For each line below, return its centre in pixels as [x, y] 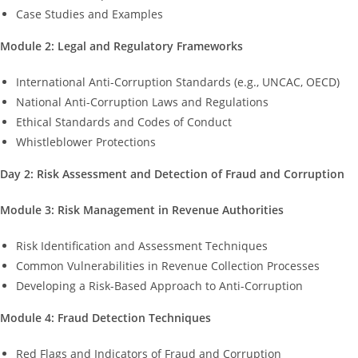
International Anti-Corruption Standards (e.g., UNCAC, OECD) [178, 82]
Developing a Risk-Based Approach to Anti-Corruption [159, 285]
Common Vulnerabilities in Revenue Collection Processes [168, 265]
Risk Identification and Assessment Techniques [142, 245]
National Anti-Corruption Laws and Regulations [142, 101]
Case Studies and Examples [89, 14]
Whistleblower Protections [86, 141]
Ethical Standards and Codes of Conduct [124, 121]
